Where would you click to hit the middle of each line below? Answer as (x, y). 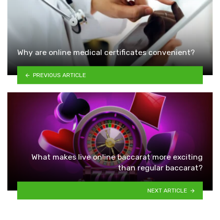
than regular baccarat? (160, 168)
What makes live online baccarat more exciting (117, 157)
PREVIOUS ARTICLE (59, 75)
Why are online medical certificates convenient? (106, 53)
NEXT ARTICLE (167, 190)
